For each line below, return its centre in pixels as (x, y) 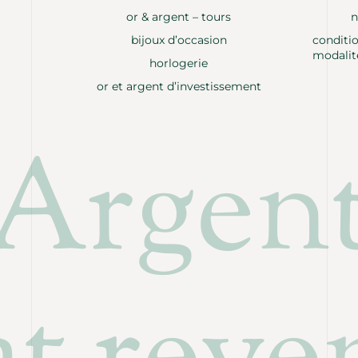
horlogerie (179, 63)
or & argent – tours (179, 16)
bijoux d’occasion (179, 40)
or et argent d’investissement (179, 86)
